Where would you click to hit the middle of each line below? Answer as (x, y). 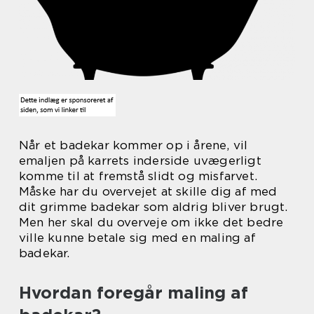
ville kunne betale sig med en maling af (137, 238)
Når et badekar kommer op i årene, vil (134, 145)
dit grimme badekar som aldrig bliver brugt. (153, 207)
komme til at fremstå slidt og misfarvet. (138, 176)
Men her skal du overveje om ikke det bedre (151, 222)
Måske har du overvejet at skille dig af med (148, 191)
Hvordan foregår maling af (134, 293)
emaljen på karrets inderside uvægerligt (140, 161)
